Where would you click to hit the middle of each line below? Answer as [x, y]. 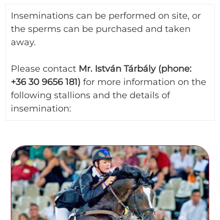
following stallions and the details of [91, 95]
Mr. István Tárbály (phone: [135, 69]
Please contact [45, 69]
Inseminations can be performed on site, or [106, 15]
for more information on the [144, 82]
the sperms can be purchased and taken [101, 29]
